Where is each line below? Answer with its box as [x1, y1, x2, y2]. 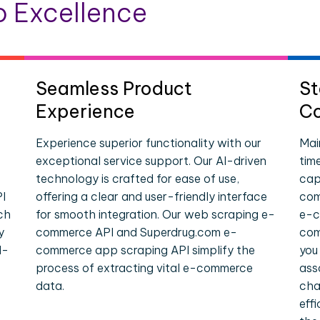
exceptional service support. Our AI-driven [36, 154, 267, 168]
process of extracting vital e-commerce [36, 261, 254, 275]
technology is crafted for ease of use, [36, 171, 240, 186]
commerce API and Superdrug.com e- [36, 225, 238, 239]
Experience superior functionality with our [36, 136, 262, 150]
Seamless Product [36, 77, 193, 100]
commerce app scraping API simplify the [36, 243, 256, 257]
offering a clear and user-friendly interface [36, 189, 268, 204]
